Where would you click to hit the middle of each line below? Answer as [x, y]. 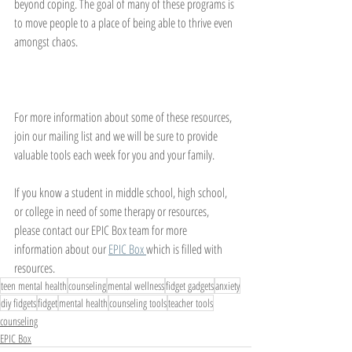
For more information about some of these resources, [124, 117]
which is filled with [185, 249]
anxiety [227, 286]
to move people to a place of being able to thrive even [125, 23]
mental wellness [136, 286]
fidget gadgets [190, 286]
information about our [61, 249]
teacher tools [191, 303]
